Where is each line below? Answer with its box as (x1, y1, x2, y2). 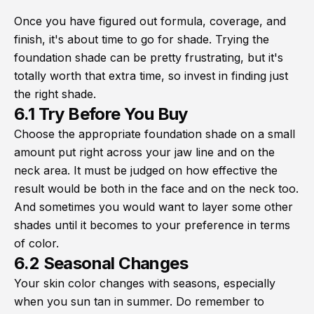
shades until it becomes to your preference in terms (14, 218, 290, 233)
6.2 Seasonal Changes (14, 253, 188, 274)
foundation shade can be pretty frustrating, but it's (14, 50, 283, 65)
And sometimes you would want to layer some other (14, 200, 293, 214)
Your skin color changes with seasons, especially (14, 276, 275, 291)
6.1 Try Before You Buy (14, 104, 188, 125)
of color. (14, 236, 59, 251)
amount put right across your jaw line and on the (14, 145, 275, 160)
